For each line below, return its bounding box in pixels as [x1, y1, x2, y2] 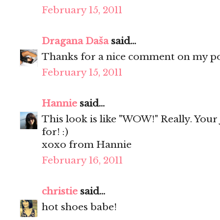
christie [42, 186, 78, 197]
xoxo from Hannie [42, 139, 132, 151]
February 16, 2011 [42, 155, 123, 166]
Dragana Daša [42, 35, 109, 47]
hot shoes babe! [42, 201, 117, 213]
